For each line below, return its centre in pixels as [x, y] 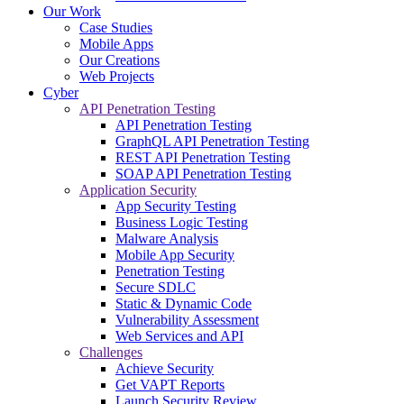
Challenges [111, 352]
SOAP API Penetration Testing [203, 173]
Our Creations [119, 60]
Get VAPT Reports [170, 384]
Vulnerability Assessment [187, 319]
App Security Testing [176, 206]
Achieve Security [165, 368]
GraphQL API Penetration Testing [212, 141]
